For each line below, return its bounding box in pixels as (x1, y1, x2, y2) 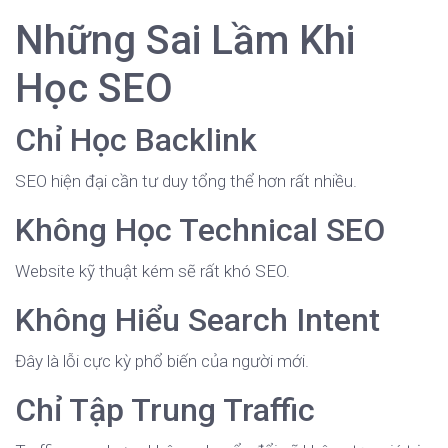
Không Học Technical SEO (15, 211, 385, 250)
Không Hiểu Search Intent (15, 301, 380, 340)
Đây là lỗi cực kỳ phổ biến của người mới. (15, 351, 309, 372)
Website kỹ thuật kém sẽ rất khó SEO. (15, 261, 290, 282)
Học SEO (15, 65, 173, 113)
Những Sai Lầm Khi (15, 17, 355, 65)
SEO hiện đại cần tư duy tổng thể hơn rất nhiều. (15, 171, 357, 192)
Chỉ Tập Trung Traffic (15, 391, 315, 430)
